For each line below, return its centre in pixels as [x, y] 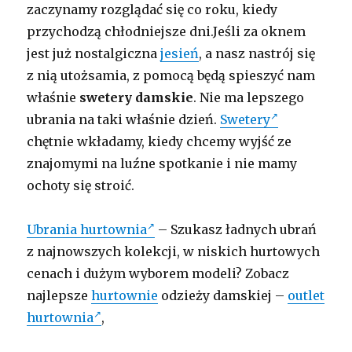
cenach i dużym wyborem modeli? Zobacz [158, 273]
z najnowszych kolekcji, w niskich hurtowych [174, 251]
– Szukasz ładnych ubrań [236, 229]
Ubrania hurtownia [87, 229]
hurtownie [125, 295]
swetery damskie [137, 97]
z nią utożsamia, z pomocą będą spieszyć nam [171, 75]
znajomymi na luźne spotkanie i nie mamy [162, 163]
